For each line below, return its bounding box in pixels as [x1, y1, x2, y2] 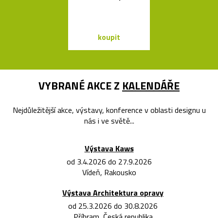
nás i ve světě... [84, 115, 134, 127]
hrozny [190, 1, 215, 13]
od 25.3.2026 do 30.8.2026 [68, 200, 158, 212]
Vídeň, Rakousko [82, 166, 136, 179]
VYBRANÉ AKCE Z [38, 77, 122, 94]
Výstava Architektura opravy [62, 187, 164, 199]
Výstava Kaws [84, 143, 134, 155]
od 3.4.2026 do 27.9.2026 [66, 156, 152, 168]
